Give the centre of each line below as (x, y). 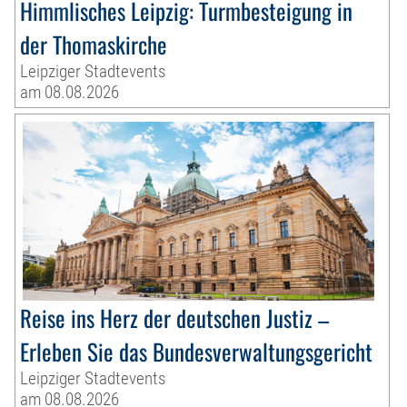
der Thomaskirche (94, 45)
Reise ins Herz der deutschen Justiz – (175, 318)
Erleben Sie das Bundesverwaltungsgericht (197, 352)
